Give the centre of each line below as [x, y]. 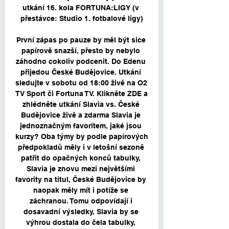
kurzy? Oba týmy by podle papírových [82, 137]
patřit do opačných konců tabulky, [81, 158]
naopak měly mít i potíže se [81, 190]
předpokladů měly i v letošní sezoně [81, 147]
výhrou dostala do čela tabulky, [81, 223]
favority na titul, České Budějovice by [81, 180]
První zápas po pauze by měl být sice [81, 40]
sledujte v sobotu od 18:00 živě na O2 [81, 83]
